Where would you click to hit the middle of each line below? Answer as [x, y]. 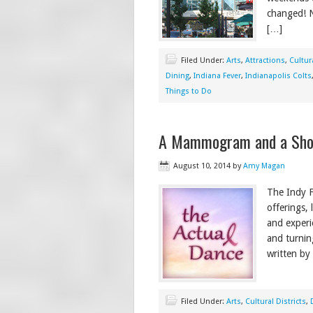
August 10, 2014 [202, 166]
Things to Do [189, 92]
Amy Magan [264, 166]
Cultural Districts [276, 302]
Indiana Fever [217, 76]
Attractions [265, 61]
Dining [177, 76]
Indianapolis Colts [278, 76]
